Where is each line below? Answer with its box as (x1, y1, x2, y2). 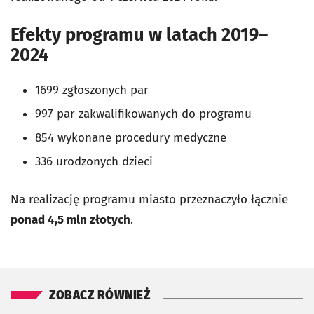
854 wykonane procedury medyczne (35, 130, 226, 146)
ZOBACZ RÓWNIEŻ (49, 288, 150, 303)
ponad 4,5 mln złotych (11, 212, 130, 228)
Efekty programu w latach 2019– (11, 24, 268, 46)
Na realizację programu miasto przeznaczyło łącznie (11, 192, 288, 207)
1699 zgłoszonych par (35, 83, 149, 98)
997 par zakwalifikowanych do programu (35, 107, 252, 122)
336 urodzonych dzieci (35, 154, 153, 170)
